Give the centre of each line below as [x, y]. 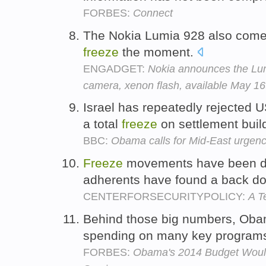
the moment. [158, 52]
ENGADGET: [115, 69]
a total [102, 124]
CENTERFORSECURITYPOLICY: [166, 197]
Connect [153, 13]
